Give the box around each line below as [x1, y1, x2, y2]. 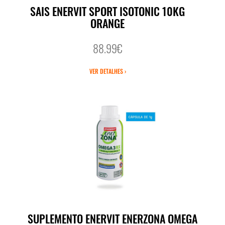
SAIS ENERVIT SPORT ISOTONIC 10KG [30, 3, 185, 20]
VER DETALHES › [89, 67, 126, 76]
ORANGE [90, 15, 125, 32]
